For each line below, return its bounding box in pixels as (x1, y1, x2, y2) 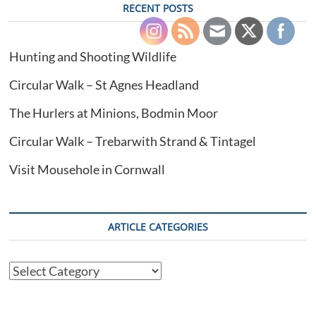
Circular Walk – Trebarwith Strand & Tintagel (9, 133, 257, 149)
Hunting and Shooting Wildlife (9, 48, 177, 64)
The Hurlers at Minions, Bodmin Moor (9, 104, 219, 121)
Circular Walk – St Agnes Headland (9, 76, 200, 92)
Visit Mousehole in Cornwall (9, 161, 166, 177)
